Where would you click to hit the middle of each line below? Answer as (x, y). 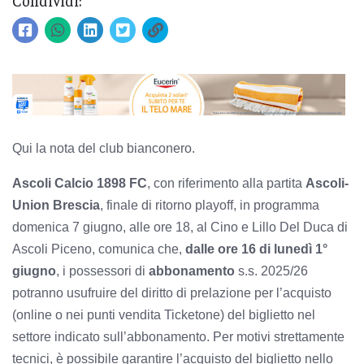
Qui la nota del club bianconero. (104, 148)
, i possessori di (101, 271)
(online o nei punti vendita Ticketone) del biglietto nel (164, 314)
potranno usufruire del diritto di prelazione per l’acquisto (172, 292)
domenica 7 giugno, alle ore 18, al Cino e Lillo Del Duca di (180, 227)
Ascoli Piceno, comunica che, (99, 249)
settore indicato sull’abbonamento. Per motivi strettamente (178, 336)
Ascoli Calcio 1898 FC (80, 183)
